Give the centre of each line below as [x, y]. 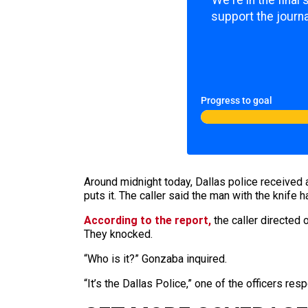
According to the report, [149, 220]
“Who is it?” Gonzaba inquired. [155, 259]
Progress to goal [236, 101]
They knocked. [118, 234]
